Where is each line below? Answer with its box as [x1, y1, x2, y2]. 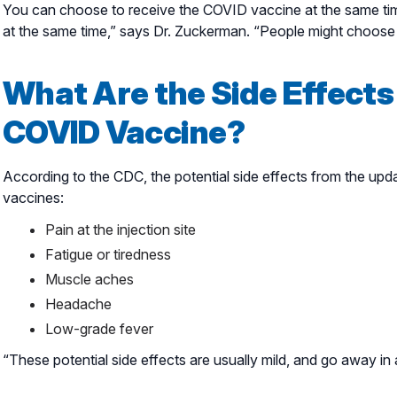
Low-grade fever [45, 319, 153, 338]
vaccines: [3, 188, 64, 206]
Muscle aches [45, 269, 134, 288]
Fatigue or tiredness [45, 245, 171, 263]
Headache [45, 294, 112, 313]
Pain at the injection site [45, 220, 196, 238]
